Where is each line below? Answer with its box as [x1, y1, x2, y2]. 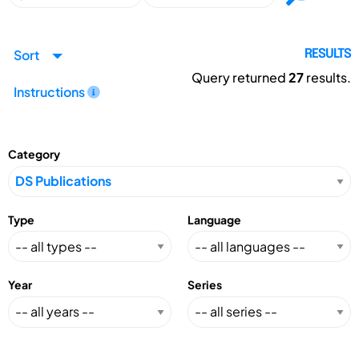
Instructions [14, 83, 87, 100]
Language [188, 212, 241, 227]
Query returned [191, 69, 288, 87]
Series [188, 277, 222, 292]
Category [8, 147, 60, 162]
